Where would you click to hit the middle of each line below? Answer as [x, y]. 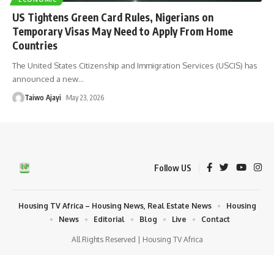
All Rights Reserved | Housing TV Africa [137, 239]
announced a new [45, 79]
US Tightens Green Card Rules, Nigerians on [113, 17]
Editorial [109, 219]
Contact [216, 219]
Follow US [173, 168]
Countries [35, 45]
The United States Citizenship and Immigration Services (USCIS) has [135, 65]
